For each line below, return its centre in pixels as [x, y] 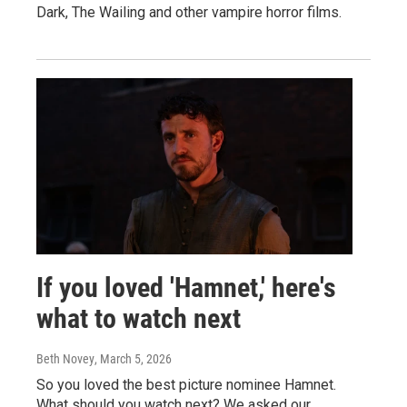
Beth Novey [65, 359]
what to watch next [139, 319]
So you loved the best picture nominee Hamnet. [186, 385]
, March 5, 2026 [133, 359]
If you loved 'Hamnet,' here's [186, 288]
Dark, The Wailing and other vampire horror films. [189, 13]
